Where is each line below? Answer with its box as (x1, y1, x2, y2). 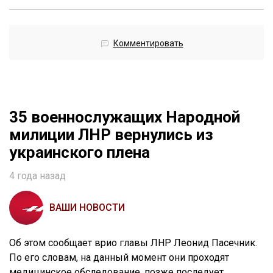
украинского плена (9, 143, 150, 161)
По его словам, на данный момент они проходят (9, 251, 229, 263)
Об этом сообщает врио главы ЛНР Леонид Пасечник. (9, 236, 257, 249)
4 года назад (9, 169, 66, 182)
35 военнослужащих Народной (9, 107, 240, 126)
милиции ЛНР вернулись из (9, 125, 213, 144)
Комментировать (113, 38, 183, 48)
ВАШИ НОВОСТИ (49, 201, 125, 213)
